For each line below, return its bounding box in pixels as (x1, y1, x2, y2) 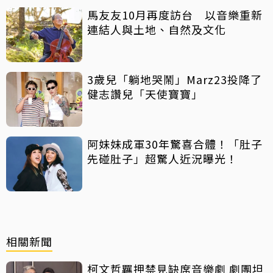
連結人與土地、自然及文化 (87, 21, 226, 37)
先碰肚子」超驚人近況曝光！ (87, 150, 238, 166)
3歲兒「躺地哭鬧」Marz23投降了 (87, 71, 262, 87)
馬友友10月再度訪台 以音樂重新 (87, 6, 263, 23)
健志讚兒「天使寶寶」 (87, 85, 203, 102)
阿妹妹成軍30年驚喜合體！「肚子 (87, 135, 263, 152)
